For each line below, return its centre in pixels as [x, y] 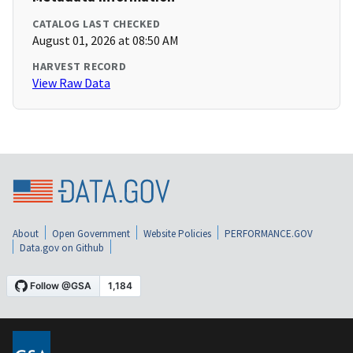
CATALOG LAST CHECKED [96, 24]
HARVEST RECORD [79, 67]
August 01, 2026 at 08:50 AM [106, 41]
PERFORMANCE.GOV [269, 234]
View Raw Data [71, 83]
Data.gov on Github [62, 248]
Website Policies [177, 234]
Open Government [91, 234]
